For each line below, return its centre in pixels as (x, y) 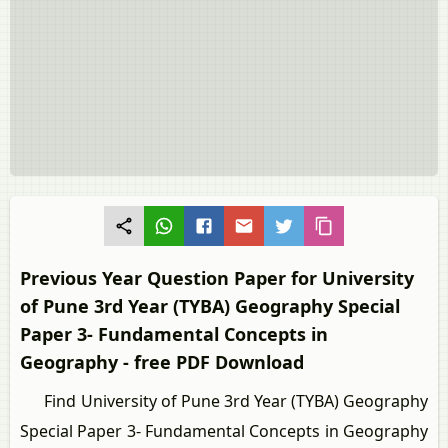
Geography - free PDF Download (162, 362)
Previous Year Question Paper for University (217, 278)
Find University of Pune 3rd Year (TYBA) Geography (224, 401)
